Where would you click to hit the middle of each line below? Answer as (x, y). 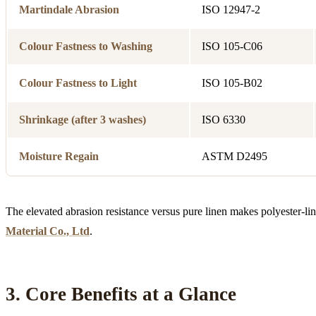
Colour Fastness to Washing (86, 46)
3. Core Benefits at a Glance (121, 294)
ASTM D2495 (235, 156)
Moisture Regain (59, 156)
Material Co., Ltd (48, 231)
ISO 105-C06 (232, 46)
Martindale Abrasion (69, 9)
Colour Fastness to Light (78, 83)
